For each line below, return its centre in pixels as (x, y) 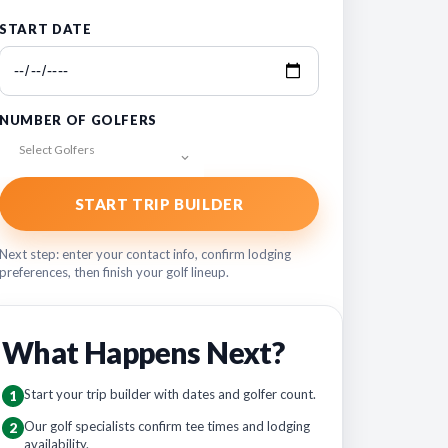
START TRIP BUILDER (159, 204)
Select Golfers (57, 149)
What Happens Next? (143, 352)
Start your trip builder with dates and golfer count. (170, 394)
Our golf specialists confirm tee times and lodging (167, 426)
